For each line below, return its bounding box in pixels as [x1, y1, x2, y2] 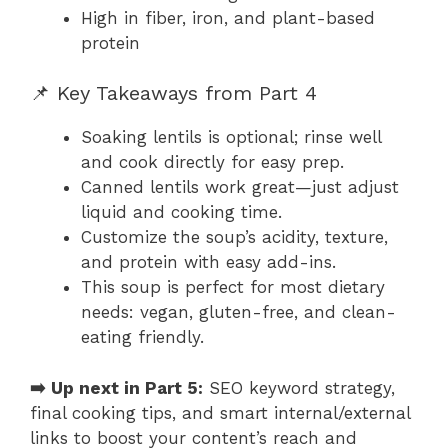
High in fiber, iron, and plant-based [81, 7, 375, 28]
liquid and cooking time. [81, 202, 282, 223]
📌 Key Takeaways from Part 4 [30, 81, 317, 106]
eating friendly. [81, 327, 204, 348]
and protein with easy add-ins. [81, 252, 336, 273]
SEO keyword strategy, [203, 377, 395, 398]
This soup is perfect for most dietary [81, 277, 385, 298]
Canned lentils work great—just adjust [81, 177, 399, 198]
